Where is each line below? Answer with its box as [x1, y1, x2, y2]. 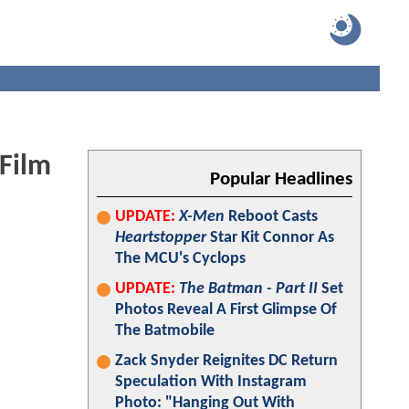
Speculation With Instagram [115, 373, 307, 391]
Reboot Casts [225, 208, 318, 225]
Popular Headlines [210, 170, 352, 189]
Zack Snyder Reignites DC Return [115, 352, 338, 370]
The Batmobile [115, 322, 215, 340]
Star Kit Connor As [206, 229, 334, 246]
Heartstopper [115, 229, 206, 246]
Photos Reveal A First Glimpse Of [115, 301, 337, 319]
